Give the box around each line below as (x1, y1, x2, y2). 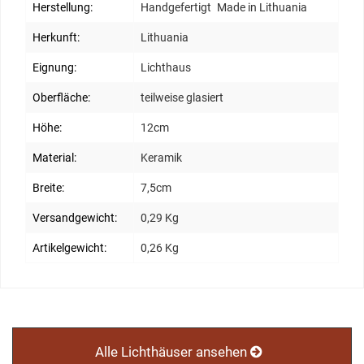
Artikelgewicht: (32, 241, 106, 255)
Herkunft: (32, 31, 80, 45)
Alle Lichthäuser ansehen (94, 344, 250, 361)
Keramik (141, 151, 182, 165)
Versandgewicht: (32, 211, 117, 225)
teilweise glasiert (141, 91, 223, 105)
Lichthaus (141, 61, 191, 75)
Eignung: (32, 61, 76, 75)
